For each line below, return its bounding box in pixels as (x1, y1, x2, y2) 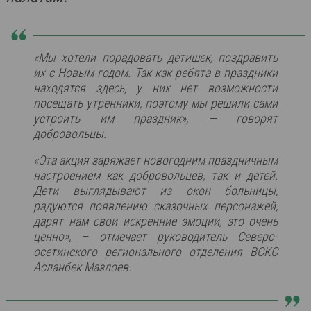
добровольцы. (33, 126, 106, 141)
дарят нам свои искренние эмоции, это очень (33, 214, 278, 228)
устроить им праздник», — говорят (33, 111, 278, 126)
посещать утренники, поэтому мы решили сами (33, 96, 278, 110)
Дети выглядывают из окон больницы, (33, 183, 278, 198)
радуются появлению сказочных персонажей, (33, 199, 278, 213)
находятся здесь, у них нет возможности (33, 81, 278, 95)
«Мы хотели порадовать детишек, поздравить (33, 50, 278, 65)
